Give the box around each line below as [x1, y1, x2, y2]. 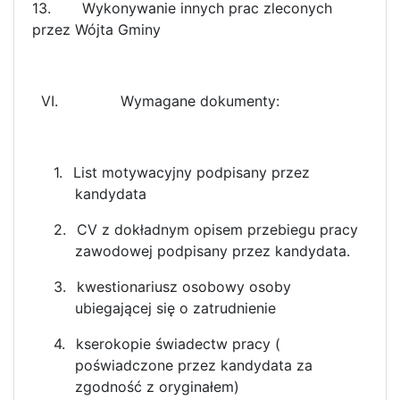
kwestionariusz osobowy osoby [77, 277, 291, 296]
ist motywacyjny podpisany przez [81, 162, 310, 181]
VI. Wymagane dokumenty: [41, 91, 279, 110]
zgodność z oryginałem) [75, 377, 239, 396]
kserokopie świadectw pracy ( [76, 334, 280, 353]
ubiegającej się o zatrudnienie [75, 298, 276, 317]
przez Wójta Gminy [32, 20, 161, 38]
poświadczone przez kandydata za [75, 355, 312, 374]
